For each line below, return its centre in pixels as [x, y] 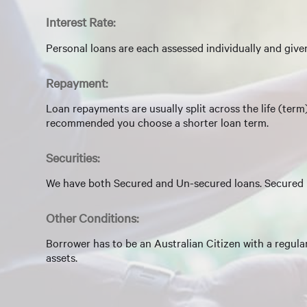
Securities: [73, 157]
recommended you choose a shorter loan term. [157, 122]
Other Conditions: [92, 218]
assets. [62, 258]
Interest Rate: [81, 22]
